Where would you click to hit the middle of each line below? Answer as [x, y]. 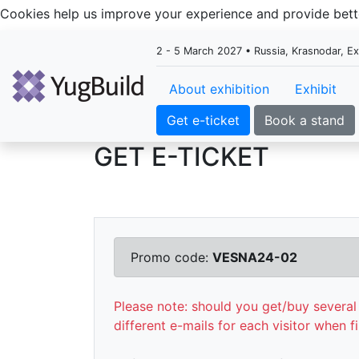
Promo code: [171, 257]
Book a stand [305, 120]
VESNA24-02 [255, 257]
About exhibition [219, 89]
